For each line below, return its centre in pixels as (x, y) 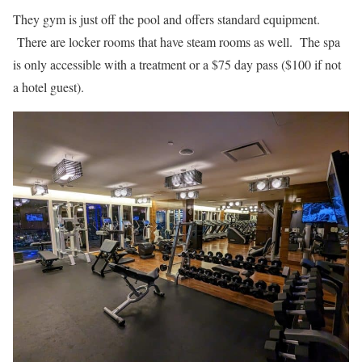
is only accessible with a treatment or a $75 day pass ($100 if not (177, 64)
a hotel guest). (48, 86)
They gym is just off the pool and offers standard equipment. (166, 19)
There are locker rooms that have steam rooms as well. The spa (177, 41)
